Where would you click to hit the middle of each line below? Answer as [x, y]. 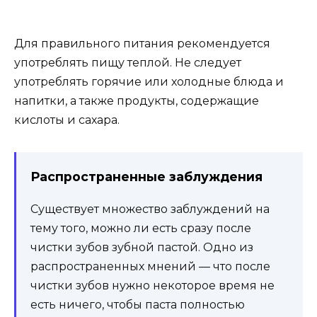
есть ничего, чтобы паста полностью [138, 304]
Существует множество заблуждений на [150, 209]
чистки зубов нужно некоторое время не [152, 285]
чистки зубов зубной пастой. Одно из [142, 247]
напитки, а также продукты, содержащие [137, 101]
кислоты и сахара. [67, 120]
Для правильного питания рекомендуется [142, 44]
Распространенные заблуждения [146, 177]
